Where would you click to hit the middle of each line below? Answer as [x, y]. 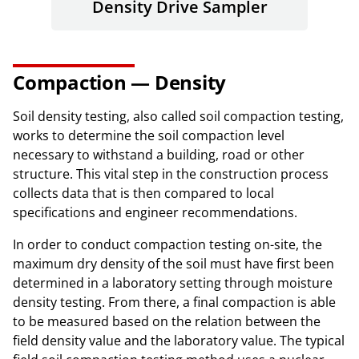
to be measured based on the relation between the [167, 321]
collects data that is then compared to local [143, 193]
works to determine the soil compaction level [149, 135]
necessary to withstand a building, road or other [159, 155]
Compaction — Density [120, 82]
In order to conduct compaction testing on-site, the [167, 244]
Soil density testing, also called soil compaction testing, [178, 116]
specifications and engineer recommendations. [155, 212]
